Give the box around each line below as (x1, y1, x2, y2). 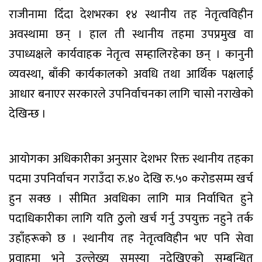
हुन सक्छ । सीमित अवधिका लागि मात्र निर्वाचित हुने (9, 188, 253, 209)
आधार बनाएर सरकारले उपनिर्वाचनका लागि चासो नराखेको (9, 84, 253, 104)
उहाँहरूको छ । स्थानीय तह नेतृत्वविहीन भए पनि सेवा (9, 228, 253, 249)
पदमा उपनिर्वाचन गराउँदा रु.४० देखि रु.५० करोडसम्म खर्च (9, 168, 253, 189)
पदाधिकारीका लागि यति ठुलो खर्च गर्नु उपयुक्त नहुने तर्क (9, 208, 253, 229)
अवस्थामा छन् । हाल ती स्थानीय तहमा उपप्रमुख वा (9, 24, 253, 44)
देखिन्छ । (9, 104, 46, 124)
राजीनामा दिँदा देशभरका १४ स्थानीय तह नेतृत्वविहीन (9, 4, 253, 25)
